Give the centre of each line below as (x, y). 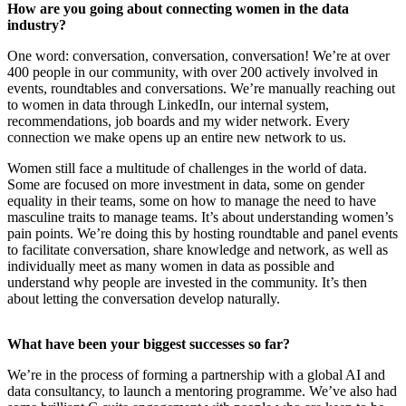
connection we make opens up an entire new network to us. (177, 138)
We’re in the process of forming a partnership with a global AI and (196, 375)
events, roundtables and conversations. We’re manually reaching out (201, 89)
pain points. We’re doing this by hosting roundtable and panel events (203, 234)
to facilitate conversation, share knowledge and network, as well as (198, 250)
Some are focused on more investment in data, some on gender (186, 185)
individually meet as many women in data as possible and (171, 266)
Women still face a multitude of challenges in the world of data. (187, 169)
